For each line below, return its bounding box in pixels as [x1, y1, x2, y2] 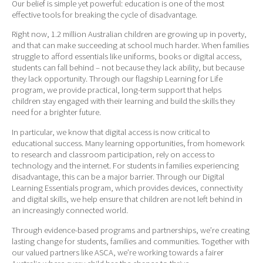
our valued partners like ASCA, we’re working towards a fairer [12, 247, 224, 258]
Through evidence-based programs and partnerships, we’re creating [12, 224, 249, 235]
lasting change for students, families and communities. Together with [12, 235, 249, 247]
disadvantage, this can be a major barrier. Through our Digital [12, 171, 224, 183]
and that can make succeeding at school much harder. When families [12, 40, 249, 51]
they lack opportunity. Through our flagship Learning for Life [12, 73, 222, 85]
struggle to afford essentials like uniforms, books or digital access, [12, 51, 242, 62]
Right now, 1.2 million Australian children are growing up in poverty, [12, 29, 247, 40]
